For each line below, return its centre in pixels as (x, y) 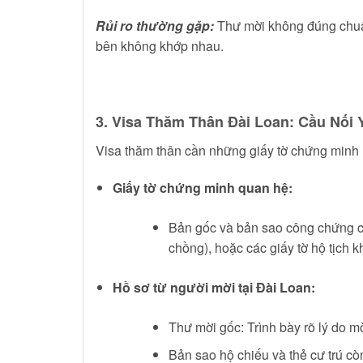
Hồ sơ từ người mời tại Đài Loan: (214, 287)
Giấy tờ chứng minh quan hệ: (202, 187)
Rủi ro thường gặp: (155, 26)
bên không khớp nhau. (160, 46)
